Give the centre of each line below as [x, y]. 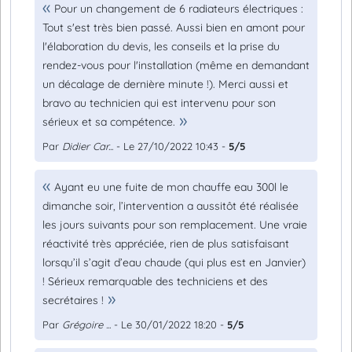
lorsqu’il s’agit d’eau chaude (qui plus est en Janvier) [174, 262]
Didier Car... [88, 146]
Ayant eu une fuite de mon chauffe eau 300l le [171, 187]
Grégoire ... [86, 324]
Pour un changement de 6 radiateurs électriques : [179, 9]
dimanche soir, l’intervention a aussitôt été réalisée [170, 206]
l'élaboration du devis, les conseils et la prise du [161, 46]
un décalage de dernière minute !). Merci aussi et [165, 84]
